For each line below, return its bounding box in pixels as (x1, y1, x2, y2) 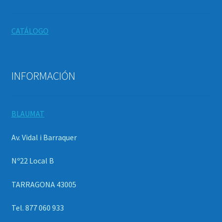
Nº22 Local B (11, 156, 54, 166)
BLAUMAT (11, 108, 45, 118)
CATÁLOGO (11, 26, 49, 36)
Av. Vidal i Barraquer (11, 132, 77, 142)
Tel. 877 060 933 (11, 203, 64, 213)
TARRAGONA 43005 (11, 179, 76, 189)
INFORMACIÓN (11, 68, 75, 83)
